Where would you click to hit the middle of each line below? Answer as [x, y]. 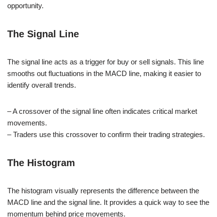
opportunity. [25, 5]
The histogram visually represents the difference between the [103, 190]
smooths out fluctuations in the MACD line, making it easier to [104, 73]
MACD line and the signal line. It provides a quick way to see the [108, 202]
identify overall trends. [42, 85]
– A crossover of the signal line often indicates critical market [102, 111]
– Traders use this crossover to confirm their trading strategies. [106, 134]
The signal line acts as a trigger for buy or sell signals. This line [106, 62]
